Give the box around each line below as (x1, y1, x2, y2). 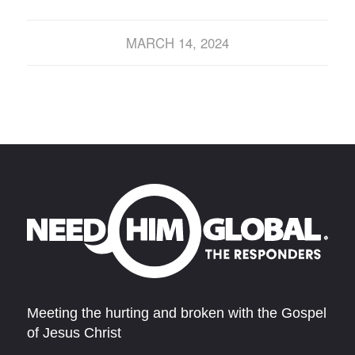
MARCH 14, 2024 (125, 33, 229, 53)
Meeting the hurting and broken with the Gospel (26, 305, 326, 322)
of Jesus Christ (26, 325, 121, 342)
